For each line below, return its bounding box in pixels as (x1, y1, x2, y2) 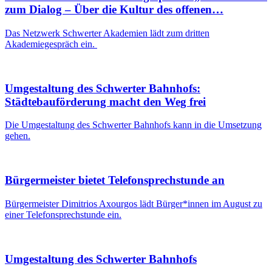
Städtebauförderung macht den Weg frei (5, 95, 206, 108)
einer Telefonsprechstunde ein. (5, 209, 121, 220)
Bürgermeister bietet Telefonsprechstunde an (5, 174, 225, 187)
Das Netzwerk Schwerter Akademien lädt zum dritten (5, 27, 209, 38)
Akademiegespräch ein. (5, 38, 97, 49)
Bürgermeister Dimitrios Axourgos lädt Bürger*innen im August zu (5, 198, 262, 209)
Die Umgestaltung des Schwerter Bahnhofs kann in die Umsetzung (5, 120, 262, 131)
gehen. (5, 131, 30, 141)
